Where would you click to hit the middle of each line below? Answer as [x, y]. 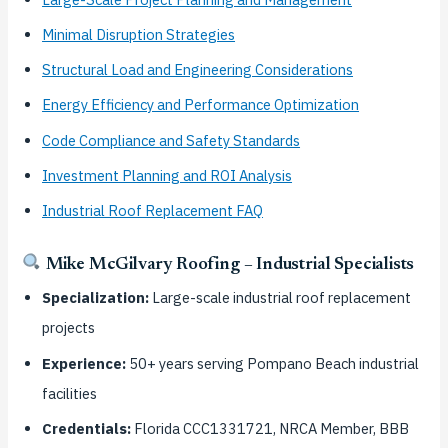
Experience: [84, 363]
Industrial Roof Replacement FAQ [153, 210]
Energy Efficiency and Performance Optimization [201, 105]
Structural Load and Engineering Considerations [198, 70]
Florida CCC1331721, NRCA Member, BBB [270, 428]
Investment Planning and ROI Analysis [167, 175]
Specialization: [96, 298]
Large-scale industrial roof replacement [280, 298]
